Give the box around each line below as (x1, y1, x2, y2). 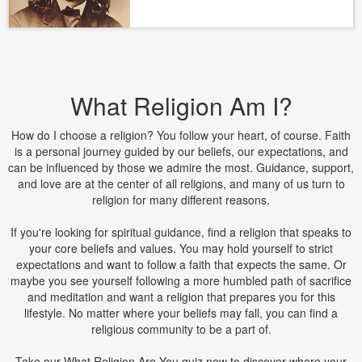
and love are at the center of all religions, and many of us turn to (17, 175, 345, 192)
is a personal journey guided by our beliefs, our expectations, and (14, 143, 348, 159)
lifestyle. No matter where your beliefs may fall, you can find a (24, 305, 338, 321)
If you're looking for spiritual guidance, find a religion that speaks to (11, 224, 351, 240)
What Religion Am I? (69, 88, 293, 123)
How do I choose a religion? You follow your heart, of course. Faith (11, 127, 351, 143)
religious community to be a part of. (90, 321, 271, 337)
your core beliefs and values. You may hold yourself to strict (29, 240, 333, 256)
